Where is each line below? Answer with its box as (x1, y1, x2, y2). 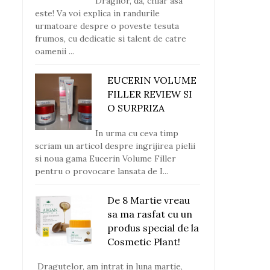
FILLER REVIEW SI (107, 88, 192, 101)
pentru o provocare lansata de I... (35, 165, 168, 177)
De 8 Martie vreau (107, 193, 190, 206)
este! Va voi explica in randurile (35, 8, 160, 19)
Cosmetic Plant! (107, 235, 180, 248)
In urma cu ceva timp (95, 127, 178, 139)
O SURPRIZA (107, 102, 165, 115)
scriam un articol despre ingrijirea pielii (35, 140, 195, 151)
